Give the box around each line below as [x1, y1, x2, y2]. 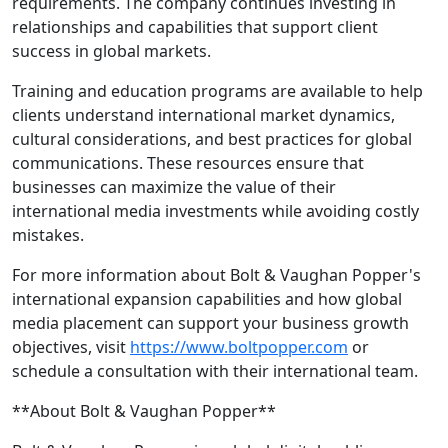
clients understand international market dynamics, [12, 104, 395, 126]
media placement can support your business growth [12, 312, 409, 334]
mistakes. [12, 224, 84, 246]
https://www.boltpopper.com [130, 336, 348, 358]
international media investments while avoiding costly [12, 200, 419, 222]
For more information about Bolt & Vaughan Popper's [12, 264, 421, 286]
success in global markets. [12, 40, 211, 62]
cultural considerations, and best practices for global [12, 128, 412, 150]
